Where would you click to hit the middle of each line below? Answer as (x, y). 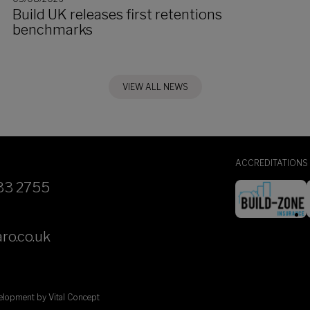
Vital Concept (74, 297)
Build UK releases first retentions (117, 15)
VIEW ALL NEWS (155, 87)
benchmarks (53, 30)
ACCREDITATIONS (272, 163)
